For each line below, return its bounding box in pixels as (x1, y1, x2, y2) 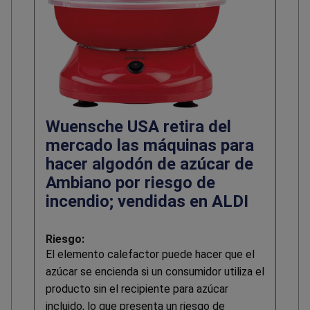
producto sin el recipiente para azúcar (46, 282, 228, 296)
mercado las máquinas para (46, 136, 254, 156)
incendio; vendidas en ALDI (46, 192, 248, 212)
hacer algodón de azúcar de (46, 154, 253, 174)
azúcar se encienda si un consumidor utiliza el (46, 265, 264, 279)
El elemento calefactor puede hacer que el (46, 248, 255, 262)
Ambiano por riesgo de (46, 173, 215, 193)
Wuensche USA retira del (46, 117, 231, 137)
